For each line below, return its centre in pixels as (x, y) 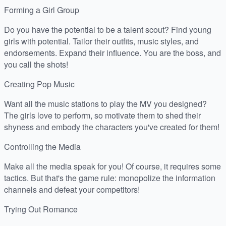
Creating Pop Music (39, 84)
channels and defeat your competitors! (72, 190)
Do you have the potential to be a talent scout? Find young (108, 30)
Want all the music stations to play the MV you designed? (105, 104)
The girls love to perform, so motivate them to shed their (102, 116)
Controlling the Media (42, 147)
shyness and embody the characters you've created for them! (112, 127)
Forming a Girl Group (42, 10)
